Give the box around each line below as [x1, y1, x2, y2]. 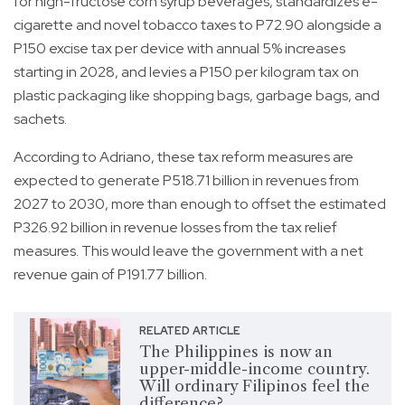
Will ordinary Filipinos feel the [138, 376, 370, 395]
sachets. [14, 108, 67, 128]
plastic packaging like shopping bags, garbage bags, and [14, 85, 380, 105]
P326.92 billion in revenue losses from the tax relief [14, 217, 337, 237]
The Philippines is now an [138, 342, 333, 361]
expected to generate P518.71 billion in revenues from [14, 170, 359, 190]
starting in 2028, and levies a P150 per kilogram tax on [14, 61, 359, 81]
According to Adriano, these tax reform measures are [14, 146, 353, 166]
